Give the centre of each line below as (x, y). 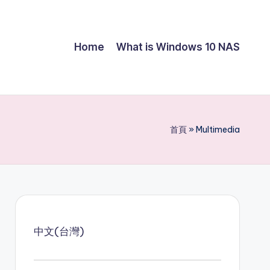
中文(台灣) (59, 231)
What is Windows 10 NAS (178, 47)
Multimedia (218, 130)
